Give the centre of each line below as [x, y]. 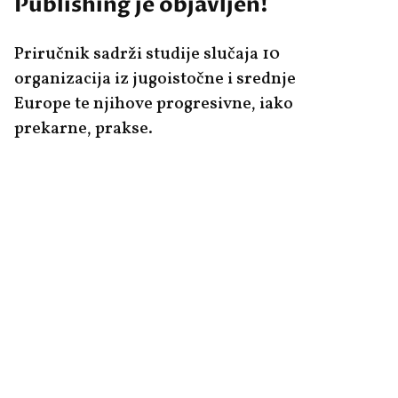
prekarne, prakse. [83, 129]
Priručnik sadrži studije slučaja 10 [147, 55]
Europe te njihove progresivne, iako [153, 104]
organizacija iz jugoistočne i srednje [155, 80]
